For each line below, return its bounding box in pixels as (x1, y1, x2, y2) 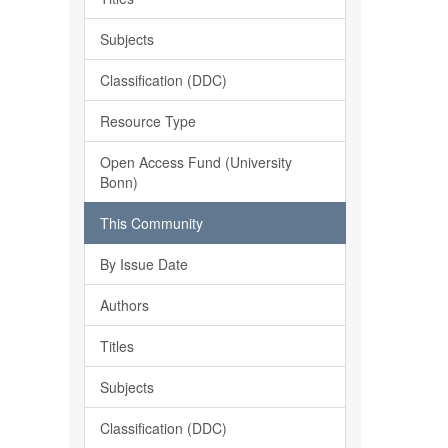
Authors (99, 295, 149, 315)
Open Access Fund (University (99, 152, 292, 172)
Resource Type (99, 111, 196, 131)
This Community (99, 213, 203, 233)
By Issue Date (99, 254, 188, 274)
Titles (99, 336, 134, 356)
